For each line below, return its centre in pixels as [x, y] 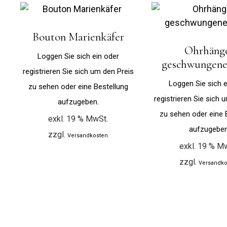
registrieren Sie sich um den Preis [78, 72]
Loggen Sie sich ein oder [78, 56]
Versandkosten [88, 136]
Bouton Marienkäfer [78, 37]
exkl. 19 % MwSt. [78, 119]
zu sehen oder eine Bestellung [78, 87]
